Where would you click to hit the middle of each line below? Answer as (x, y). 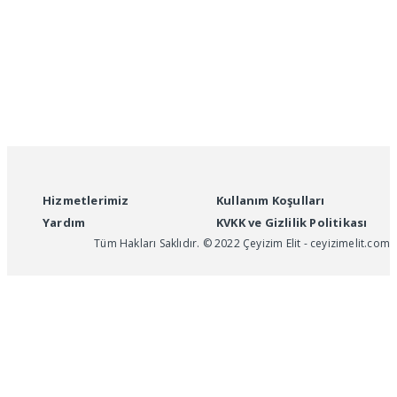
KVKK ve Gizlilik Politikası (292, 222)
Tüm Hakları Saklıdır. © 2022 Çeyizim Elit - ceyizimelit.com (242, 243)
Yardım (64, 222)
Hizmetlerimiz (86, 200)
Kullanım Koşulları (271, 200)
